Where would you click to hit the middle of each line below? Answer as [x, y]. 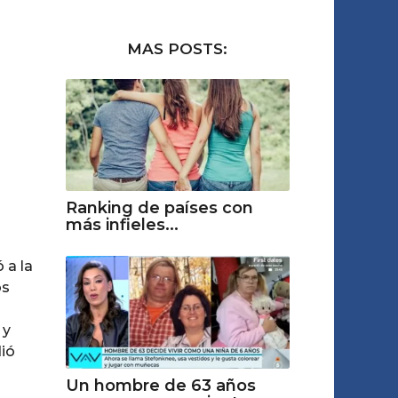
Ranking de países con [159, 208]
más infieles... [122, 225]
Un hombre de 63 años [160, 385]
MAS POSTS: [178, 49]
